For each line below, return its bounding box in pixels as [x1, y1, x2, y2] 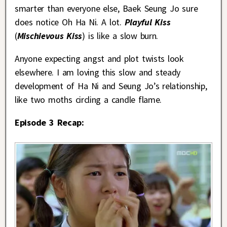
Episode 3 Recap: [15, 117, 84, 129]
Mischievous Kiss [17, 30, 83, 42]
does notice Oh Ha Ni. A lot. [15, 16, 125, 28]
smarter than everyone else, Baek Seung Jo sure [15, 3, 198, 15]
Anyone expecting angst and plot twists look [15, 53, 184, 65]
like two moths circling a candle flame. [15, 94, 162, 106]
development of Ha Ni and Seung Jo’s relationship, [15, 80, 207, 92]
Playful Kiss [124, 16, 171, 28]
